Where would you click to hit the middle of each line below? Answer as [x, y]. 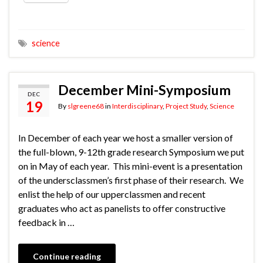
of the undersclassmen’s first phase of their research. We [131, 180]
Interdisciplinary [137, 106]
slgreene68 [86, 106]
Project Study [186, 106]
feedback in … [46, 222]
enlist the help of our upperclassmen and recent [112, 194]
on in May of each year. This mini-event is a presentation [130, 166]
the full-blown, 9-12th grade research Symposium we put [131, 152]
